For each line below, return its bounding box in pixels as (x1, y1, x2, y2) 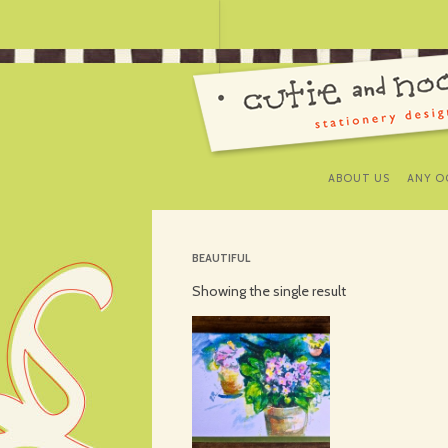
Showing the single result (192, 282, 346, 300)
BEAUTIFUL (192, 251, 250, 265)
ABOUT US (328, 171, 390, 185)
